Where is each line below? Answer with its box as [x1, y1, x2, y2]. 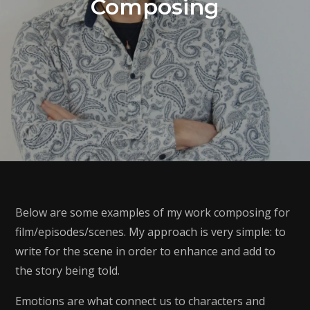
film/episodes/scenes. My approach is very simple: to [15, 224, 286, 239]
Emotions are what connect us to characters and [15, 293, 266, 309]
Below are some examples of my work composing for [15, 205, 291, 220]
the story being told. [15, 263, 120, 278]
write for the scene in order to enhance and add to [15, 244, 276, 259]
